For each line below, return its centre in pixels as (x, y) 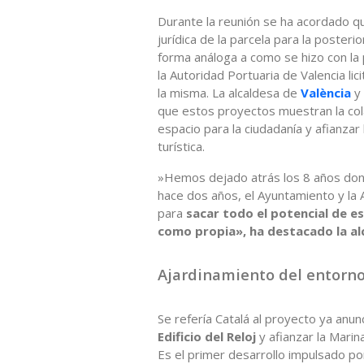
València (327, 92)
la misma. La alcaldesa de (229, 92)
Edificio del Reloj (208, 336)
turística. (181, 146)
